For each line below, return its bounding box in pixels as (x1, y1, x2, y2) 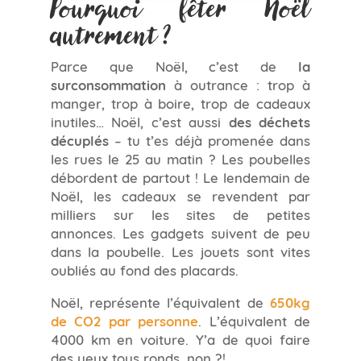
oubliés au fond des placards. (50, 259, 239, 280)
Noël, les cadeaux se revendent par (50, 185, 311, 205)
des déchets (228, 111, 311, 132)
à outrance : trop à (165, 74, 311, 94)
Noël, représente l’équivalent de (50, 292, 271, 312)
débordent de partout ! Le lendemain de (50, 167, 311, 187)
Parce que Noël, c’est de (50, 56, 299, 76)
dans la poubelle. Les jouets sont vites (50, 241, 311, 261)
